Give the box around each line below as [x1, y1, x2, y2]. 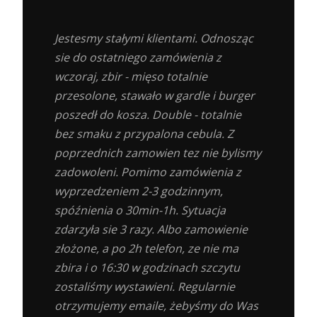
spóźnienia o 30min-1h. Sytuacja [54, 202, 226, 218]
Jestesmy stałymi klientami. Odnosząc [54, 30, 253, 46]
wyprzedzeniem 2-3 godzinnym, [54, 183, 223, 199]
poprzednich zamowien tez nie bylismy [54, 144, 261, 161]
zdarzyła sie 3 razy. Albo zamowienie [54, 221, 248, 237]
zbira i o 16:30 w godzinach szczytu [54, 259, 240, 275]
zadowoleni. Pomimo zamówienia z [54, 163, 241, 180]
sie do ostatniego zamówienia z [54, 49, 221, 65]
